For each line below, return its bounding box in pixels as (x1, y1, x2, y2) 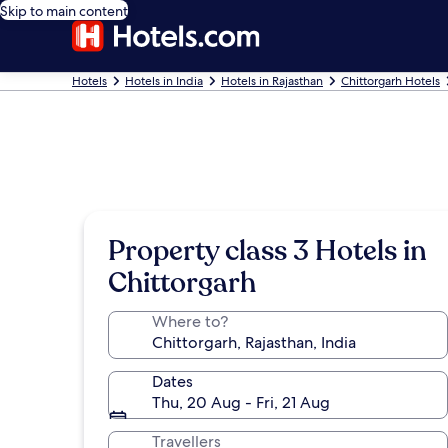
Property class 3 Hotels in (108, 232, 427, 270)
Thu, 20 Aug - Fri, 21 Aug (152, 392, 330, 413)
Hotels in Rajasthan (221, 73, 323, 89)
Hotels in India (125, 73, 203, 89)
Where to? (152, 311, 228, 332)
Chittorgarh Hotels (341, 73, 440, 89)
